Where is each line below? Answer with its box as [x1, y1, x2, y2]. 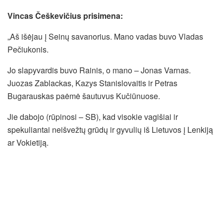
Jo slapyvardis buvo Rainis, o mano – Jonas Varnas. [7, 64, 191, 76]
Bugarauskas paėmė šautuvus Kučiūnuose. [7, 90, 160, 102]
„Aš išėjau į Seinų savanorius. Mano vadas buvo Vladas [7, 30, 203, 42]
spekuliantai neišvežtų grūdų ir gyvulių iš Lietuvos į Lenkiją [7, 123, 213, 135]
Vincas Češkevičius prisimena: [7, 9, 123, 21]
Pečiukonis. [7, 43, 49, 55]
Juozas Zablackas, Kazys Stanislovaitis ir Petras [7, 77, 177, 89]
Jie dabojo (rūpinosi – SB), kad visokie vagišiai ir [7, 111, 178, 122]
